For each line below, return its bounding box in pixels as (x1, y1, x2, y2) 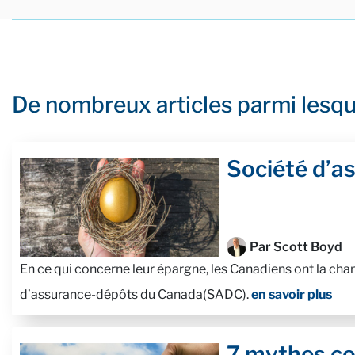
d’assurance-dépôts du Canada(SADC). (20, 287, 251, 303)
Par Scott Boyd (249, 239, 342, 254)
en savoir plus (251, 287, 332, 303)
